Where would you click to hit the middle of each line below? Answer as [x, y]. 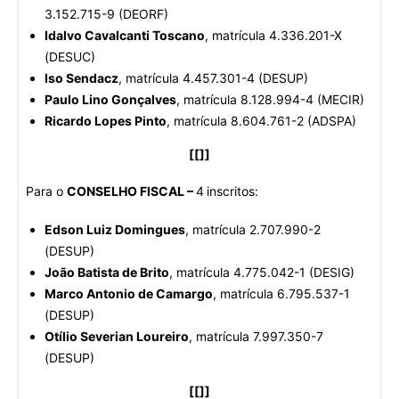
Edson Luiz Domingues [115, 229]
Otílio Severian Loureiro [117, 336]
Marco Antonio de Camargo [129, 293]
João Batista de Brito [107, 272]
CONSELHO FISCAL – [131, 191]
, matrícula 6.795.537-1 [281, 293]
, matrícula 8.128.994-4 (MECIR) [270, 99]
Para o [46, 191]
